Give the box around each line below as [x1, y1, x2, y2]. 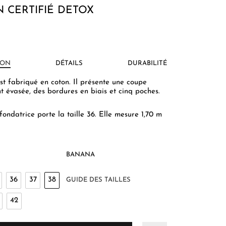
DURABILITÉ [128, 60, 167, 67]
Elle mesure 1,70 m [99, 110, 162, 119]
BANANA [66, 151, 95, 158]
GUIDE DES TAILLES [66, 176, 131, 183]
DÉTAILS [55, 60, 83, 67]
